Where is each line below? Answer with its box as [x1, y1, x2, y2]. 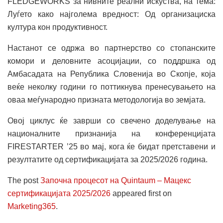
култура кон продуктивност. [7, 22, 108, 31]
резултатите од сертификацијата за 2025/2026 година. [7, 155, 208, 164]
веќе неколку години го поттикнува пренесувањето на [7, 82, 216, 91]
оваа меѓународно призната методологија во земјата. [7, 95, 206, 104]
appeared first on [111, 189, 172, 198]
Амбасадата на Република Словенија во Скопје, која [7, 69, 216, 78]
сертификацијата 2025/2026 [7, 189, 111, 198]
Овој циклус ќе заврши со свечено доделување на [7, 116, 216, 125]
